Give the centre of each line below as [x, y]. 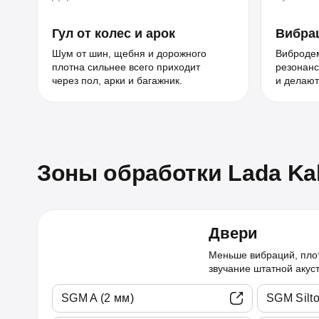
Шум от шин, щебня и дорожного [129, 53]
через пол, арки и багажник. [117, 80]
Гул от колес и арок [114, 33]
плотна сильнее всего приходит [126, 67]
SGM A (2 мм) [98, 298]
